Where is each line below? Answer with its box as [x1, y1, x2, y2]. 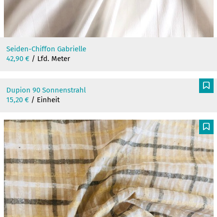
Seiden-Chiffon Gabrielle [6, 44, 86, 53]
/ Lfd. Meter [29, 54, 70, 63]
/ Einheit [29, 95, 60, 104]
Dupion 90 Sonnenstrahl [6, 85, 86, 94]
